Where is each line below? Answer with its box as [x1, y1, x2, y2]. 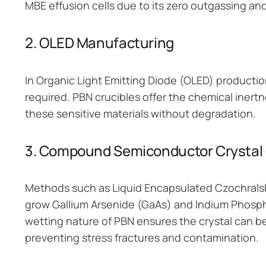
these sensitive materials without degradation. [24, 106, 256, 121]
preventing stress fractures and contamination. [24, 230, 259, 245]
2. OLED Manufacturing [24, 32, 174, 52]
